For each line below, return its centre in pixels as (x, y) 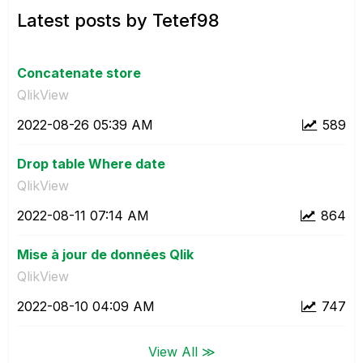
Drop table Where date (91, 163)
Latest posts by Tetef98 (118, 20)
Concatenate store (79, 73)
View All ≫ (181, 351)
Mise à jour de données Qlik (105, 254)
